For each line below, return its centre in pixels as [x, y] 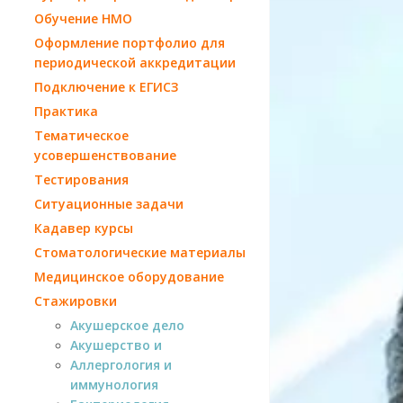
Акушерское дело [127, 325]
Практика [66, 111]
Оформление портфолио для [130, 42]
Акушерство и [116, 345]
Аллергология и [121, 364]
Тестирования [81, 179]
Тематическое [81, 135]
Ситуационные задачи [109, 203]
